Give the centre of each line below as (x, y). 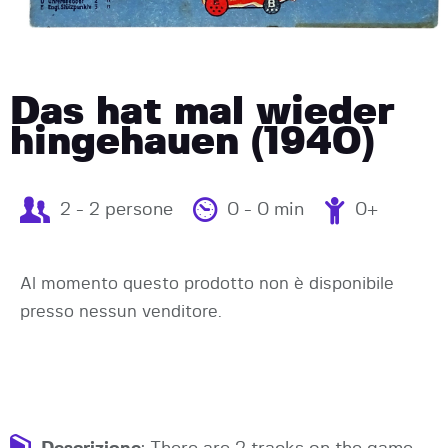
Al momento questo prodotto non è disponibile (207, 283)
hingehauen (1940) (192, 141)
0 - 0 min (265, 209)
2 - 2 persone (116, 209)
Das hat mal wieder (202, 111)
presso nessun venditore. (121, 311)
